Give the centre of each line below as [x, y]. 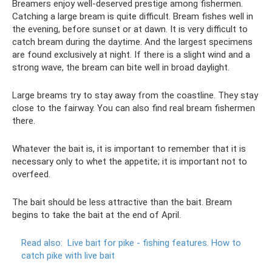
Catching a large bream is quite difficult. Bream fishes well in [133, 16]
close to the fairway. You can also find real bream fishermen [134, 108]
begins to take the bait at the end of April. [97, 215]
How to [226, 243]
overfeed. [31, 174]
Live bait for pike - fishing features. [138, 243]
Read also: [42, 243]
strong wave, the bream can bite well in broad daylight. [121, 67]
